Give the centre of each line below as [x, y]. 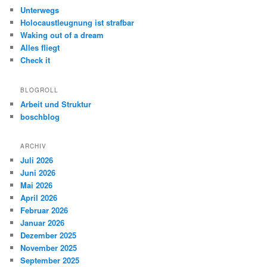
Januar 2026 [43, 223]
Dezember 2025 [49, 235]
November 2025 [49, 248]
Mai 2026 [37, 185]
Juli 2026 [37, 160]
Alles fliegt [40, 48]
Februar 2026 [44, 210]
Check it [35, 60]
